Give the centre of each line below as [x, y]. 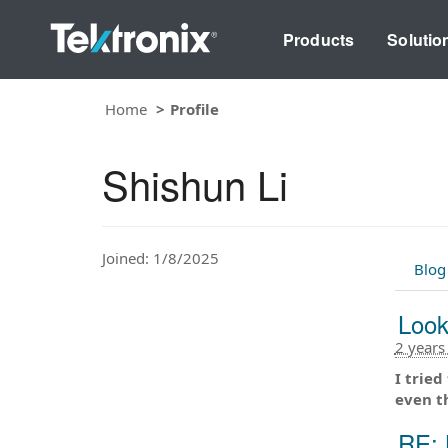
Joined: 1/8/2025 [160, 257]
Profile [194, 108]
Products [318, 39]
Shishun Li [195, 183]
